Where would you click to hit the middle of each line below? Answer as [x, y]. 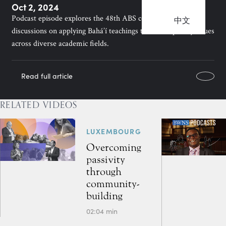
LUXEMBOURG [114, 131]
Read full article [47, 76]
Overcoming [114, 147]
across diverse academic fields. [60, 44]
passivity [105, 159]
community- [113, 184]
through [104, 172]
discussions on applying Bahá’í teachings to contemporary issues [113, 31]
